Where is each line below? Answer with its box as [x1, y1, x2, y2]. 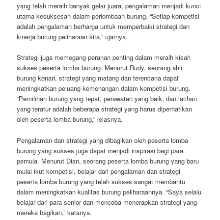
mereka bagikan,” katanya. [17, 207, 92, 217]
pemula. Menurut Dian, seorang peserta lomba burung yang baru [17, 156, 199, 165]
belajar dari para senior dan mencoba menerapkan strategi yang [17, 197, 197, 207]
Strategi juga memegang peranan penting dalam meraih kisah [17, 53, 191, 62]
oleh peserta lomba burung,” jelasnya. [17, 114, 123, 124]
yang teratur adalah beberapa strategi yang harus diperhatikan [17, 104, 192, 114]
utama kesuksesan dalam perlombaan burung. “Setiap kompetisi [17, 11, 200, 21]
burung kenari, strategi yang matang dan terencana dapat [17, 73, 179, 83]
